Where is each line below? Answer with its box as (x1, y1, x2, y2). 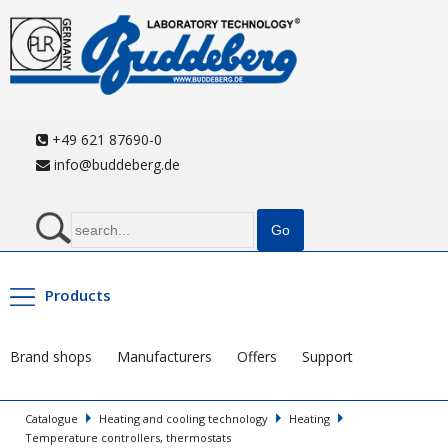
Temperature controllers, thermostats (25, 430, 231, 445)
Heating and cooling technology (99, 411, 268, 426)
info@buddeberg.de (49, 155, 180, 174)
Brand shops (10, 347, 92, 366)
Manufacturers (117, 347, 212, 366)
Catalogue (25, 411, 78, 426)
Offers (237, 347, 277, 366)
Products (45, 285, 111, 305)
